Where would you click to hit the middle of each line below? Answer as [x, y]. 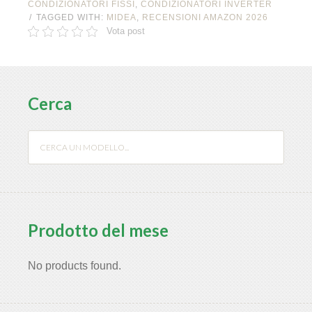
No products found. [75, 266]
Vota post [125, 31]
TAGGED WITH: [71, 18]
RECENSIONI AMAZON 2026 [205, 18]
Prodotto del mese [98, 231]
